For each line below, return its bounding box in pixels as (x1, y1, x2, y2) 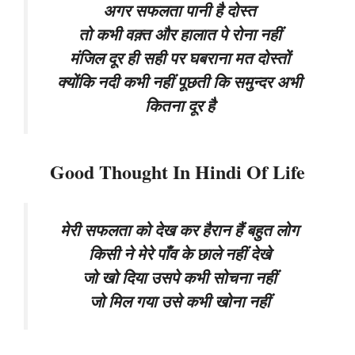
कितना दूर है (144, 94, 215, 117)
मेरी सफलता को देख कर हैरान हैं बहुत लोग (60, 219, 299, 242)
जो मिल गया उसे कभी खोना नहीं (89, 290, 270, 314)
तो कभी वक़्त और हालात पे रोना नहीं (78, 22, 281, 46)
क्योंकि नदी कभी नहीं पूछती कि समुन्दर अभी (57, 70, 302, 94)
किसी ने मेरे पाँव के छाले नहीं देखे (88, 242, 271, 266)
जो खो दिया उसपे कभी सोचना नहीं (82, 266, 277, 290)
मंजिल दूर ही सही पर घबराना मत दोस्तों (69, 46, 290, 70)
